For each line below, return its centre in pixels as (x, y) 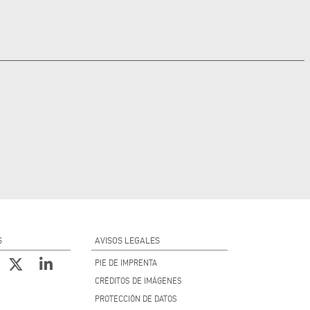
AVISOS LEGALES (127, 240)
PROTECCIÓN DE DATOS (136, 298)
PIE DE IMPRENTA (126, 262)
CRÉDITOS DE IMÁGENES (138, 280)
